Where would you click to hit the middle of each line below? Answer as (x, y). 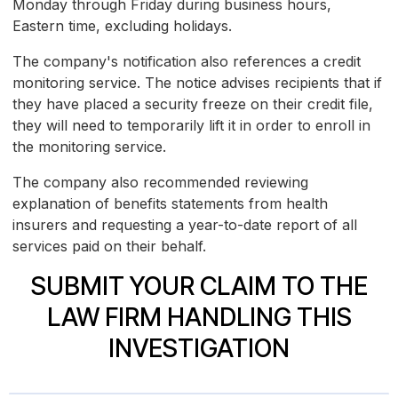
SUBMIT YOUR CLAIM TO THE (199, 287)
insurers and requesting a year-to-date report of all (185, 225)
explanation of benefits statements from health (170, 204)
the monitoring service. (89, 147)
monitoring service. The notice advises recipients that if (197, 83)
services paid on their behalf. (109, 247)
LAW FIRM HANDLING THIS (199, 318)
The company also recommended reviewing (160, 183)
